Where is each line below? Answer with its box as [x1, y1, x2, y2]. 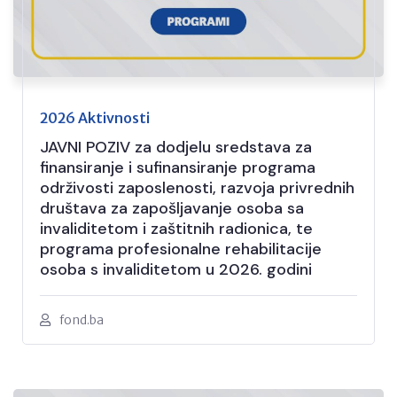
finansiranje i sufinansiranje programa [40, 156, 315, 178]
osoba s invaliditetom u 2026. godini [40, 258, 312, 280]
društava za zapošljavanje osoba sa [40, 197, 304, 219]
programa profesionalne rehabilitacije [40, 237, 322, 260]
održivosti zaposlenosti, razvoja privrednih [40, 176, 354, 198]
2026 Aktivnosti [40, 108, 150, 127]
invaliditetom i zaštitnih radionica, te [40, 217, 313, 239]
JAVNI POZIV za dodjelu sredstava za [40, 136, 312, 158]
